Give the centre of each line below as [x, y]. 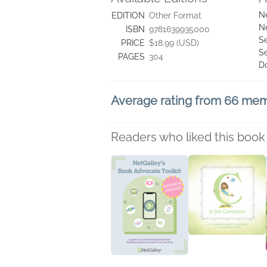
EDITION [128, 15]
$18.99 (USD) [174, 43]
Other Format [175, 15]
